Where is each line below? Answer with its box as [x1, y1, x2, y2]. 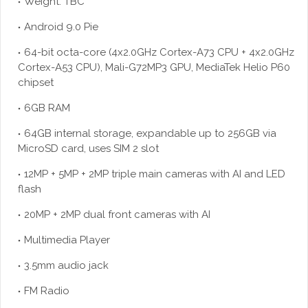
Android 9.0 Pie [24, 20, 98, 33]
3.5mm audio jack [24, 258, 109, 272]
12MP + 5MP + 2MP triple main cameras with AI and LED [24, 167, 285, 180]
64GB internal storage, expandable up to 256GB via [24, 126, 276, 140]
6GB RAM [24, 101, 70, 114]
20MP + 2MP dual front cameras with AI [24, 208, 210, 221]
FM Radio [24, 284, 69, 297]
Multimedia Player [24, 233, 110, 246]
